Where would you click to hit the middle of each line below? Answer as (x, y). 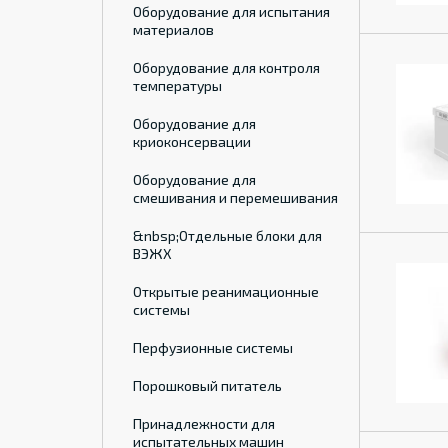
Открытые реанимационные (226, 291)
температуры (177, 85)
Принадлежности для (204, 423)
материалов (173, 29)
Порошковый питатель (207, 385)
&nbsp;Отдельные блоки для (227, 235)
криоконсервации (192, 141)
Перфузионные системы (213, 347)
